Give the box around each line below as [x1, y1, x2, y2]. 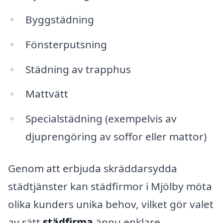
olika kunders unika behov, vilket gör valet [8, 197, 214, 212]
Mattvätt [25, 87, 68, 101]
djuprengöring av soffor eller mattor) [25, 129, 207, 144]
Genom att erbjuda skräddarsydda [8, 161, 177, 176]
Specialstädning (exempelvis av [25, 111, 177, 126]
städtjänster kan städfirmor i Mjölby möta [8, 179, 212, 194]
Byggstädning [25, 12, 94, 26]
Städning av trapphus [25, 62, 131, 76]
